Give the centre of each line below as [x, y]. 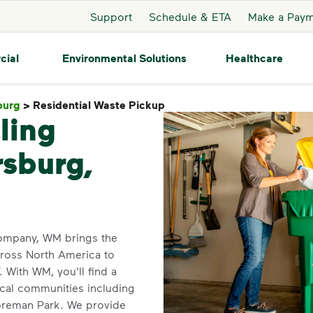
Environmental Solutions [124, 58]
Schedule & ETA [190, 16]
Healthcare [254, 58]
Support [111, 16]
